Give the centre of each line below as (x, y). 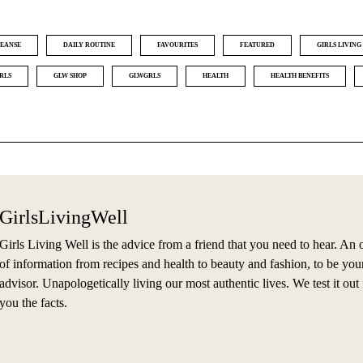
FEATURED (257, 45)
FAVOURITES (177, 45)
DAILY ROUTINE (89, 45)
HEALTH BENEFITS (300, 75)
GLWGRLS (145, 75)
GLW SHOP (70, 75)
